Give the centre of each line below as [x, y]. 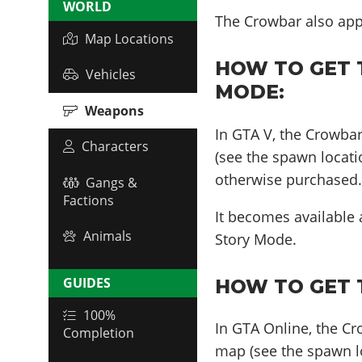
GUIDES [87, 283]
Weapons [114, 110]
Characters [115, 147]
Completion [99, 333]
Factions [88, 200]
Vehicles [111, 75]
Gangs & [112, 182]
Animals [107, 236]
